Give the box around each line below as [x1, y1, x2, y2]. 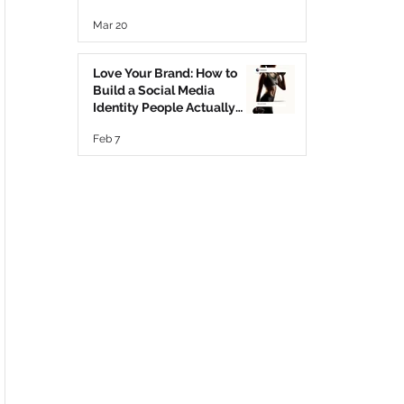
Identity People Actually [93, 100, 235, 115]
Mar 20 [93, 19, 127, 32]
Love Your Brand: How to [93, 66, 237, 80]
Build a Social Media [93, 83, 215, 97]
